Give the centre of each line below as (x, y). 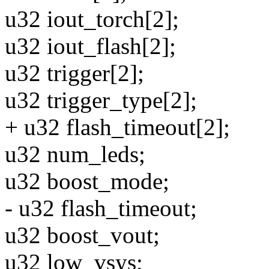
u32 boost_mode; (87, 181)
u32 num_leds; (75, 154)
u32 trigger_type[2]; (101, 100)
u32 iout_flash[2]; (90, 46)
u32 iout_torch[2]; (92, 19)
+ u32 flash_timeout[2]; (117, 127)
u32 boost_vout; (82, 235)
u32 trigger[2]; (74, 73)
